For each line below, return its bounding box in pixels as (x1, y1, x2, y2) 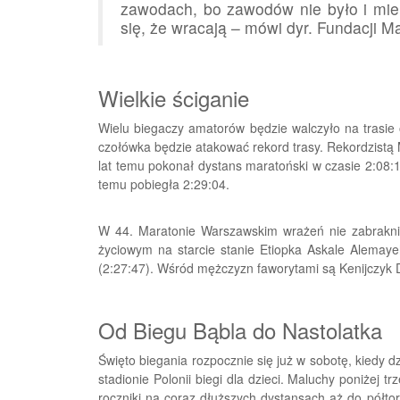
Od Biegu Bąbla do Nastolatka (98, 313, 382, 346)
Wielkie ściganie (98, 81, 249, 113)
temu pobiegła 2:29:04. (98, 174, 229, 193)
